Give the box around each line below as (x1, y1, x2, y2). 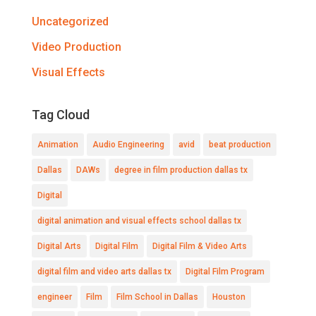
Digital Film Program (185, 267, 265, 276)
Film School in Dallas (116, 292, 198, 302)
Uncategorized (31, 15, 109, 28)
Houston (212, 292, 245, 302)
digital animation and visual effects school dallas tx (37, 216, 241, 226)
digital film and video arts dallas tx (37, 267, 171, 276)
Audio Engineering (92, 140, 164, 150)
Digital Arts (37, 241, 81, 251)
